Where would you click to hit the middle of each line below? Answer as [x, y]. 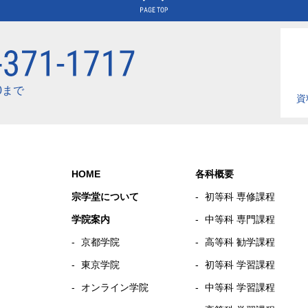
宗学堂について [105, 197]
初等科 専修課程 [240, 197]
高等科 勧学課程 [240, 242]
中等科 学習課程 [240, 288]
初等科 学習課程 [240, 265]
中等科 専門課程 [240, 220]
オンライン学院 [115, 288]
